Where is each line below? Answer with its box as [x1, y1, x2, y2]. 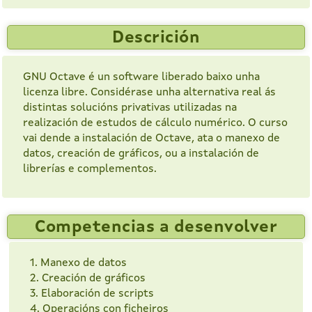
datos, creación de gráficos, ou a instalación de [23, 148, 259, 160]
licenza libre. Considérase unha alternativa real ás [23, 87, 276, 99]
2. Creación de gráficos [30, 273, 146, 285]
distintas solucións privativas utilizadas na [23, 102, 237, 114]
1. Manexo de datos [30, 258, 127, 270]
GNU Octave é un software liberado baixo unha [23, 72, 260, 84]
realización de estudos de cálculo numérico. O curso [23, 118, 288, 130]
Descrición [112, 30, 200, 47]
